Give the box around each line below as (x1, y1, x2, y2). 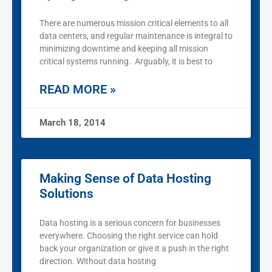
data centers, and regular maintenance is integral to (39, 31, 233, 41)
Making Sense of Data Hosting (39, 171, 211, 186)
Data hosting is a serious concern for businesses (39, 218, 220, 228)
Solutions (39, 186, 93, 202)
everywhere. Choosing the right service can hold (39, 231, 218, 241)
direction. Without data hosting (39, 256, 156, 267)
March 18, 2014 (39, 117, 106, 129)
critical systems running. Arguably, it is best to (39, 56, 212, 67)
